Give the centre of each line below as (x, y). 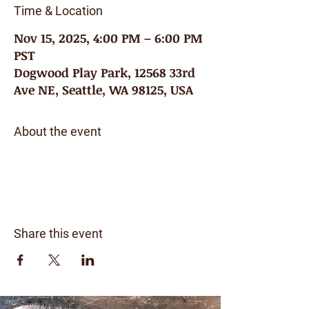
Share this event (58, 233)
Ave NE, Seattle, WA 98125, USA (103, 90)
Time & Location (58, 11)
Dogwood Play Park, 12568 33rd (104, 72)
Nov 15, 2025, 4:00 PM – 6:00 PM (108, 38)
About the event (58, 131)
